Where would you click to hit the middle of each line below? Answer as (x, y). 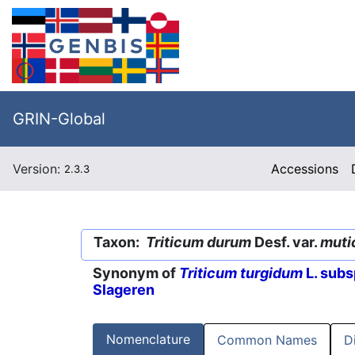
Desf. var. (286, 242)
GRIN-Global (59, 119)
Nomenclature (148, 340)
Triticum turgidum (241, 273)
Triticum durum (198, 242)
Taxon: (120, 242)
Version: (38, 169)
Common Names (267, 340)
